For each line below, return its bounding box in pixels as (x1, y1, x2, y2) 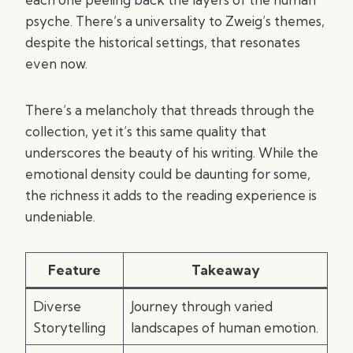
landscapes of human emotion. (130, 319, 318, 336)
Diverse (32, 298, 81, 314)
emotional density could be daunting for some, (25, 165, 310, 182)
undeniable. (25, 208, 95, 225)
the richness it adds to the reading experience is (25, 187, 317, 203)
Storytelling (32, 319, 106, 336)
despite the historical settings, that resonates (25, 34, 300, 50)
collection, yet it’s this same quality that (25, 123, 266, 139)
